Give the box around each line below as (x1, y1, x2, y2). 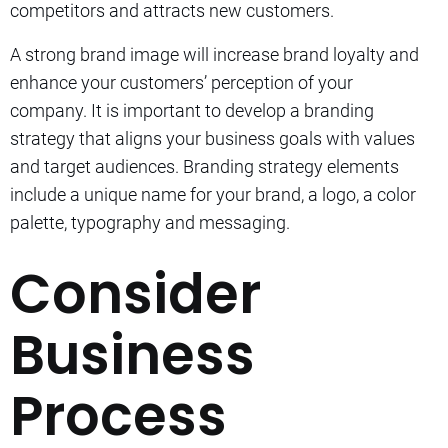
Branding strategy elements (183, 155, 399, 177)
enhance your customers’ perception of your (10, 71, 353, 93)
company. (10, 99, 87, 121)
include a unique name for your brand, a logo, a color (10, 183, 416, 205)
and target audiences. (10, 155, 179, 177)
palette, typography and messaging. (10, 211, 290, 233)
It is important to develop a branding (91, 99, 374, 121)
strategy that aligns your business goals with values (10, 127, 415, 149)
